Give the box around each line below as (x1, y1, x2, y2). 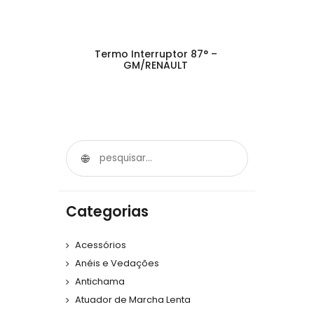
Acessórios (75, 238, 126, 252)
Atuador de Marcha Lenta (75, 293, 191, 307)
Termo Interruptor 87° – (94, 46, 217, 61)
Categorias (66, 201, 149, 221)
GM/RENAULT (123, 57, 188, 72)
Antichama (75, 275, 125, 289)
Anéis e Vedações (75, 257, 159, 271)
